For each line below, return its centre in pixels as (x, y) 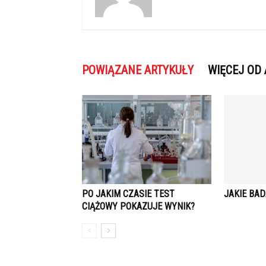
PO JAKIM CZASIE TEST (128, 194)
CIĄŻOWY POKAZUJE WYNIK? (138, 206)
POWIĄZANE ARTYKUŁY (138, 70)
